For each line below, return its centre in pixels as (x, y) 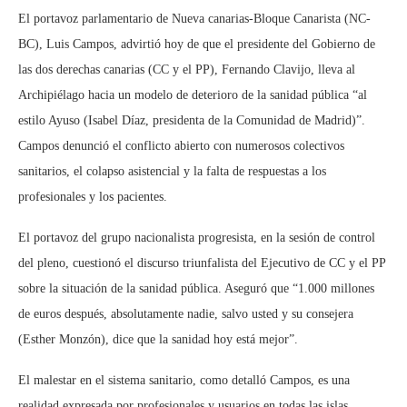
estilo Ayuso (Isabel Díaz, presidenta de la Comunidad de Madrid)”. (192, 121)
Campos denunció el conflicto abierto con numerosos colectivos (181, 146)
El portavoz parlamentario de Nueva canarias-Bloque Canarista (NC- (194, 19)
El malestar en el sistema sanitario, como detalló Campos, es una (184, 381)
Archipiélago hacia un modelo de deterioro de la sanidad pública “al (193, 95)
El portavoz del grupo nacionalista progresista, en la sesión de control (197, 238)
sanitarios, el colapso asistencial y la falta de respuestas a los (172, 172)
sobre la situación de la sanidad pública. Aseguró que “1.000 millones (196, 289)
